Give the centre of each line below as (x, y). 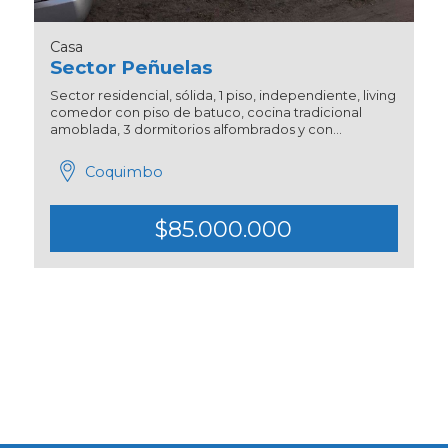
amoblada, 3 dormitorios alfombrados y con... (195, 130)
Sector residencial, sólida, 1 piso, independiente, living (222, 96)
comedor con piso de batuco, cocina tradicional (205, 113)
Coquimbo (123, 171)
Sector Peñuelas (130, 68)
